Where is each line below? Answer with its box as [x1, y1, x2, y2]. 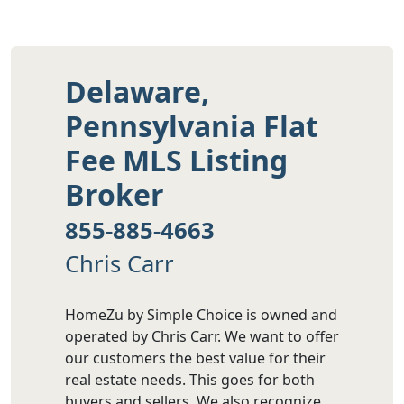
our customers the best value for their [65, 347, 326, 368]
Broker [65, 175, 164, 215]
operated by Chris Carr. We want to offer [65, 326, 339, 346]
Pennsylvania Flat [65, 106, 318, 146]
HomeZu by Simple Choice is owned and [65, 304, 337, 325]
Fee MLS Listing [65, 141, 288, 180]
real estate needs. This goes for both [65, 369, 315, 390]
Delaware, [65, 72, 209, 112]
